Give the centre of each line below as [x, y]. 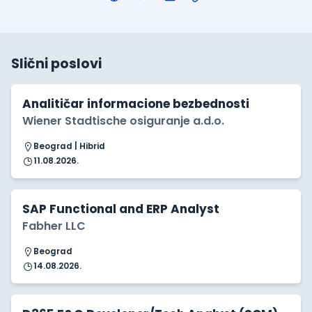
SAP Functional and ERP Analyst [121, 209]
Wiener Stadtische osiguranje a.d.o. [123, 121]
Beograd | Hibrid [69, 147]
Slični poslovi [56, 64]
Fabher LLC [54, 226]
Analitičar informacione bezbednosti [136, 104]
